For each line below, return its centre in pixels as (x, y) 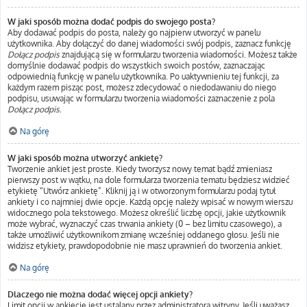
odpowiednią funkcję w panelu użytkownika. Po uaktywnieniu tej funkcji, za (143, 76)
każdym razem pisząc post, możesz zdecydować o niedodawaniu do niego (142, 87)
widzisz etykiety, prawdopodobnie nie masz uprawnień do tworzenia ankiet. (145, 246)
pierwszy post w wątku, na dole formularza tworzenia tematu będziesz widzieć (149, 180)
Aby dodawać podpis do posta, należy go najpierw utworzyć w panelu (134, 33)
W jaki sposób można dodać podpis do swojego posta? (111, 22)
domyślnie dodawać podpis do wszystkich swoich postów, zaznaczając (136, 65)
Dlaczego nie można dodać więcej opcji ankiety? (100, 294)
